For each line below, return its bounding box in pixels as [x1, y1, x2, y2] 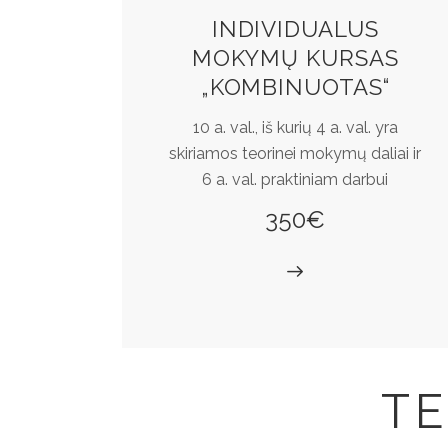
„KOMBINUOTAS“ [200, 74, 390, 101]
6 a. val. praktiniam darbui [202, 169, 389, 189]
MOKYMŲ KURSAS [191, 45, 399, 72]
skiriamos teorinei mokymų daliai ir [169, 143, 422, 163]
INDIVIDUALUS [211, 16, 380, 43]
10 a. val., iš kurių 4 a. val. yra [192, 117, 398, 137]
